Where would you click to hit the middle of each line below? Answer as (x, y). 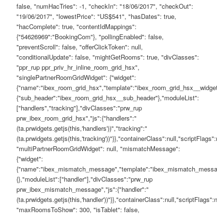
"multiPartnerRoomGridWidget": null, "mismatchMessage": (99, 148)
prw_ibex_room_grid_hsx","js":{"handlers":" (77, 118)
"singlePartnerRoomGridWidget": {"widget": (77, 77)
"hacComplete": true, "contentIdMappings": (77, 26)
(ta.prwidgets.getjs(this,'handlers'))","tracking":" (82, 128)
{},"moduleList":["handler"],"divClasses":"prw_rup (85, 179)
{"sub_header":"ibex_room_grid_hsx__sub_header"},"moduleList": (108, 97)
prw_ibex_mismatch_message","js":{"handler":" (83, 189)
